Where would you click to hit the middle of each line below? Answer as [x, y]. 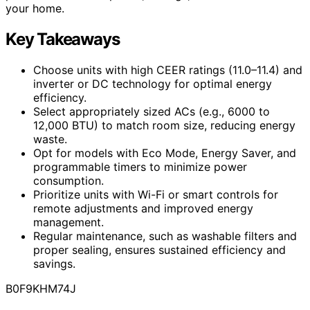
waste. [50, 139]
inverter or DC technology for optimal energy [153, 83]
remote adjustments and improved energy [143, 208]
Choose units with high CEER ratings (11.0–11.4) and [168, 70]
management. [69, 222]
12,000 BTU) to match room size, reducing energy [164, 125]
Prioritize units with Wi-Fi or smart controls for [156, 194]
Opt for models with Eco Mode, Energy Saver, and [165, 153]
